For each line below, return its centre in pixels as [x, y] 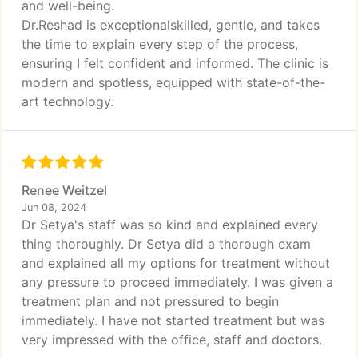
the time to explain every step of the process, [160, 44]
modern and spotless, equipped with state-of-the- [173, 82]
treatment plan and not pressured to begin [150, 301]
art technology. [68, 101]
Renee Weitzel [64, 190]
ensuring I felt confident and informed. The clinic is [175, 63]
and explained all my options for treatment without [176, 263]
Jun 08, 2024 [54, 207]
